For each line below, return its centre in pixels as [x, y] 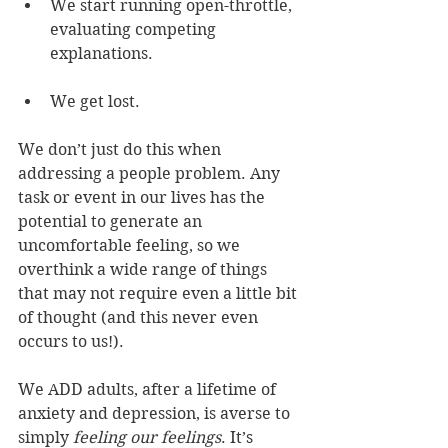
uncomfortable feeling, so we [131, 246]
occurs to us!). [71, 342]
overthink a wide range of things [144, 270]
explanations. [101, 54]
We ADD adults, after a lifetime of [149, 390]
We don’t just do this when [121, 150]
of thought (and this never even [140, 318]
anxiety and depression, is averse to [156, 414]
